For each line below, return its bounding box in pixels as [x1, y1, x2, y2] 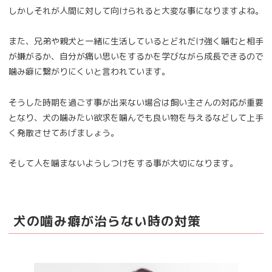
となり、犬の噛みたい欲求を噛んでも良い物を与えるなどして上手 [8, 111, 263, 123]
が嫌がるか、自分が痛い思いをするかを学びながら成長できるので [8, 50, 263, 63]
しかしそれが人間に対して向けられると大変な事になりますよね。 [8, 5, 263, 17]
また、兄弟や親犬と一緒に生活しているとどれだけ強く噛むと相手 [8, 35, 263, 47]
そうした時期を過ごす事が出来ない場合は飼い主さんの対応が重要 [8, 96, 263, 108]
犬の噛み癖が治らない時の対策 [13, 211, 202, 230]
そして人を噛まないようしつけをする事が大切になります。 [8, 157, 238, 169]
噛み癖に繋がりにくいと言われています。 [8, 66, 170, 78]
